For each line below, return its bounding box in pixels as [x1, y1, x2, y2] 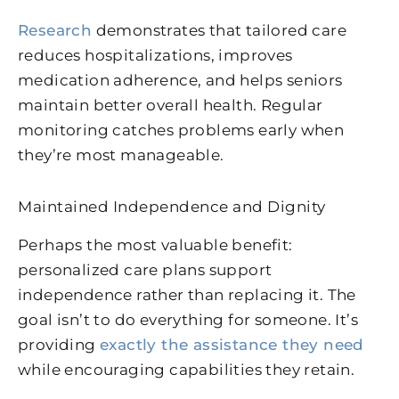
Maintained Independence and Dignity [18, 197, 326, 216]
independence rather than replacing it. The [18, 285, 356, 304]
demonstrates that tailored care [92, 20, 347, 39]
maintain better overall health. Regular [18, 95, 323, 114]
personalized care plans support [18, 260, 273, 279]
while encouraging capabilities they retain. [18, 360, 355, 379]
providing [18, 335, 101, 354]
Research [18, 20, 93, 39]
